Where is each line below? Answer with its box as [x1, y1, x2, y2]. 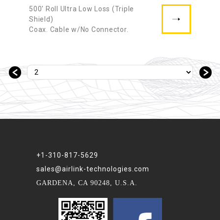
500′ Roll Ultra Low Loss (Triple [29, 5, 134, 13]
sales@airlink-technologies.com [36, 165, 149, 173]
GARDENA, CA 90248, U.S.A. [36, 179, 137, 187]
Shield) [29, 15, 55, 24]
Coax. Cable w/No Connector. [29, 26, 129, 34]
